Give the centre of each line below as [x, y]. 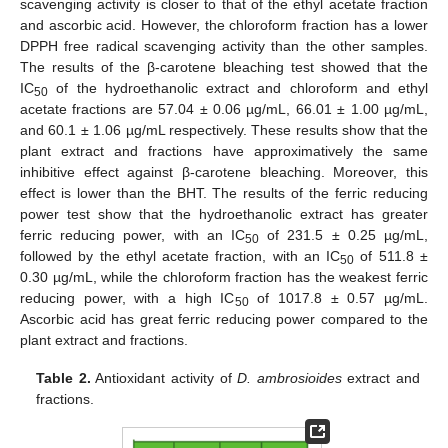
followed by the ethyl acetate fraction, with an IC [180, 255]
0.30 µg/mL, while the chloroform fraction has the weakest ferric [224, 276]
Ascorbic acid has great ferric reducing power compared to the [224, 318]
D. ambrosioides [289, 378]
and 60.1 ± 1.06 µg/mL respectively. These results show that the [224, 129]
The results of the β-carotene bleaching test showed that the [224, 66]
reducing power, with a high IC [127, 297]
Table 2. [63, 378]
